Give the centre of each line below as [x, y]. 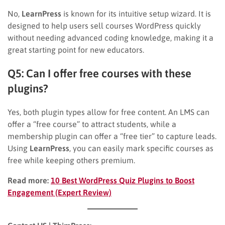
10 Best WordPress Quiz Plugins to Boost [123, 180]
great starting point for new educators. [76, 49]
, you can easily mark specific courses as [141, 148]
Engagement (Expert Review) [60, 192]
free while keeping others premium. [71, 160]
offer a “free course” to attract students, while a [92, 124]
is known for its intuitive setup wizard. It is [136, 13]
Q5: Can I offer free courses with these [99, 73]
